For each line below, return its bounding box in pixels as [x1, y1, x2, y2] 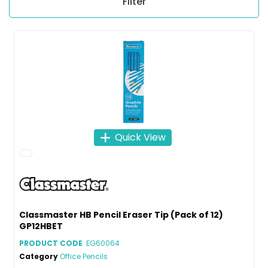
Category [19, 251, 58, 262]
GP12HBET [19, 220, 63, 233]
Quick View [114, 130, 166, 144]
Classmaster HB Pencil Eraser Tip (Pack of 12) [19, 209, 223, 221]
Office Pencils [60, 251, 108, 262]
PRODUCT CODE [19, 238, 83, 249]
